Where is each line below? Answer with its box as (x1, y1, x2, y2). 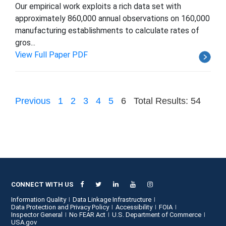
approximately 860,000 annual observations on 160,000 (15, 13, 210, 23)
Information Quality (11, 195, 67, 203)
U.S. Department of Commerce (112, 210, 202, 218)
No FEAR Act (69, 210, 106, 218)
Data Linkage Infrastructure (73, 195, 152, 203)
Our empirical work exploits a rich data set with (15, 1, 181, 11)
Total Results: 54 (134, 95, 201, 106)
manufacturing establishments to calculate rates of (15, 25, 199, 35)
